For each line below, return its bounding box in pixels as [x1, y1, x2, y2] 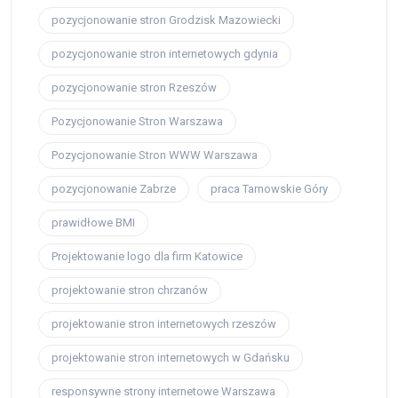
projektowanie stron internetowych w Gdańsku [52, 351, 290, 365]
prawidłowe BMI [52, 216, 135, 230]
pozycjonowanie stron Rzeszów [52, 81, 217, 95]
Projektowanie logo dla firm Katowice [52, 250, 243, 264]
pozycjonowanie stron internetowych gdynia [52, 47, 278, 61]
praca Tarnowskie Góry [211, 182, 328, 196]
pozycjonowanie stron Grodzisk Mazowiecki [52, 13, 281, 28]
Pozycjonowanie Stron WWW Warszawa [52, 148, 258, 163]
